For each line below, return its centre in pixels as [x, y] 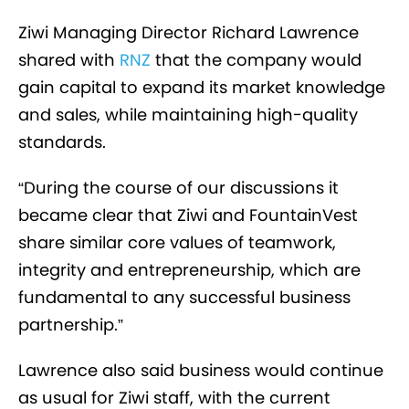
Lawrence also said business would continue [201, 371]
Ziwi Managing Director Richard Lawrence [189, 33]
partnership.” [71, 325]
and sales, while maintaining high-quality [188, 115]
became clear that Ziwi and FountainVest [188, 215]
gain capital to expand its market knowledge [202, 88]
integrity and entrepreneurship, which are [189, 270]
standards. [62, 142]
